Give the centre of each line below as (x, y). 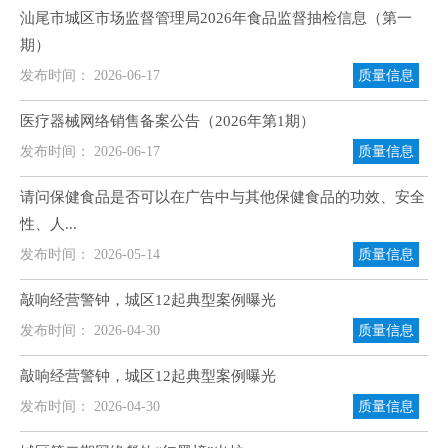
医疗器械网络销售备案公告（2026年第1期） (167, 121)
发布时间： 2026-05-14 (90, 254)
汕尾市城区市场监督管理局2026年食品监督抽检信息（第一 (216, 18)
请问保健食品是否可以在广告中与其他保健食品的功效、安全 (222, 197)
